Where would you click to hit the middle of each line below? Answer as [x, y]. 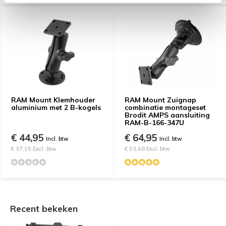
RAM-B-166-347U [154, 122]
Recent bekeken [44, 208]
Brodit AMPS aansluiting [167, 115]
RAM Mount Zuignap [160, 100]
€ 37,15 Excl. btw [34, 149]
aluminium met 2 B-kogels [56, 107]
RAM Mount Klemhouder [53, 100]
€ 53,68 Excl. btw [147, 149]
